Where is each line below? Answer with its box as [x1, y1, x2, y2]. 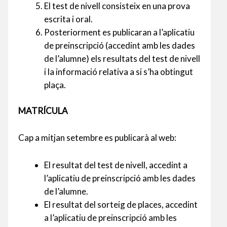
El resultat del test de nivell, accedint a [44, 159, 187, 170]
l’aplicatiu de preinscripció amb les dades [44, 172, 196, 183]
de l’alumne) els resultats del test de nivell [44, 53, 200, 64]
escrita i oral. [44, 13, 93, 24]
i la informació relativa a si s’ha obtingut [44, 66, 193, 77]
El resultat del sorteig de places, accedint [44, 199, 198, 210]
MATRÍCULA [18, 105, 68, 117]
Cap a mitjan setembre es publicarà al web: [18, 132, 176, 143]
